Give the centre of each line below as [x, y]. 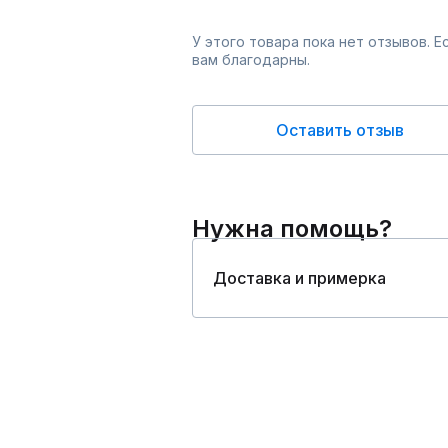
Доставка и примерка [299, 278]
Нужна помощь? [292, 229]
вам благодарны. [251, 60]
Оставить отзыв [340, 130]
